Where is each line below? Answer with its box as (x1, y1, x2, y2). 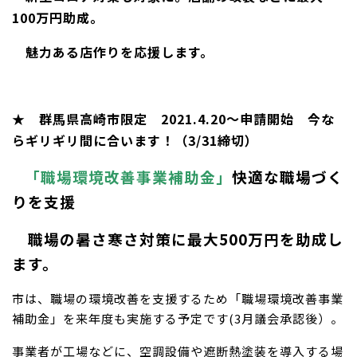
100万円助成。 (12, 7, 104, 27)
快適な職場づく (232, 165, 343, 187)
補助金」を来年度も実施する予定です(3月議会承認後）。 (12, 309, 343, 327)
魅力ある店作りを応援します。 (12, 41, 214, 61)
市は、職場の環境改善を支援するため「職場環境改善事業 (12, 289, 343, 307)
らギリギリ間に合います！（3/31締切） (12, 130, 258, 150)
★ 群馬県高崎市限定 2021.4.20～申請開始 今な (12, 108, 335, 128)
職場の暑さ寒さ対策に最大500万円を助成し (12, 227, 343, 249)
